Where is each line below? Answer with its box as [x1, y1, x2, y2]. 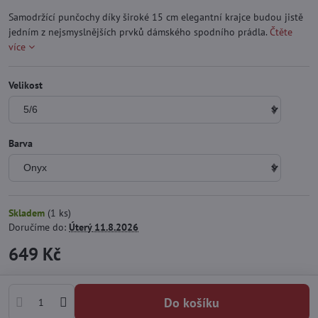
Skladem [9, 207, 48, 220]
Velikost [9, 79, 43, 92]
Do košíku [172, 294, 220, 311]
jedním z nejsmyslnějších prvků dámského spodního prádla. [9, 26, 270, 39]
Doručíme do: [9, 221, 69, 234]
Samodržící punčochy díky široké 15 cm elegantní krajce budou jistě [9, 11, 303, 24]
